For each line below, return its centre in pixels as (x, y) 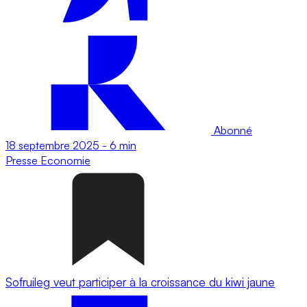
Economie (65, 160)
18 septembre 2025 (52, 145)
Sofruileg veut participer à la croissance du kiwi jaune (140, 282)
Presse (23, 160)
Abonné (232, 130)
